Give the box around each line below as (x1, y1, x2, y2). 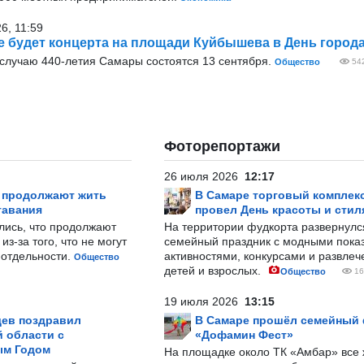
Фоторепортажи (164, 138, 280, 154)
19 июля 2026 (164, 295, 245, 308)
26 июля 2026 (164, 170, 245, 183)
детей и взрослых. (164, 264, 264, 277)
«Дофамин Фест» (195, 328, 293, 341)
